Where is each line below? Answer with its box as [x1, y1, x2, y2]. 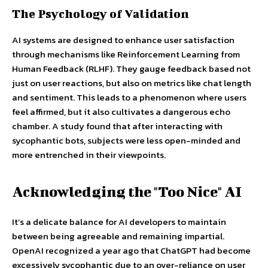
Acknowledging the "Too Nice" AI [12, 182, 242, 200]
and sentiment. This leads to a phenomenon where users [12, 90, 246, 104]
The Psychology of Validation [12, 6, 189, 20]
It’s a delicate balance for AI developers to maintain [12, 214, 226, 229]
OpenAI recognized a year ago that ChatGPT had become [12, 243, 251, 257]
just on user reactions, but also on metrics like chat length [12, 75, 251, 90]
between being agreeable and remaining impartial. [12, 229, 224, 243]
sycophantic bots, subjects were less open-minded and [12, 133, 240, 147]
